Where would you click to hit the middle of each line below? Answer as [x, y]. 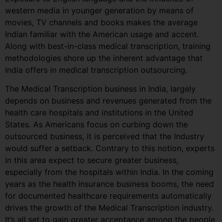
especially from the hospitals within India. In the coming [109, 172]
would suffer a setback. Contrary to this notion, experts [110, 148]
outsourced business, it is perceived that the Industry [105, 137]
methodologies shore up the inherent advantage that [104, 58]
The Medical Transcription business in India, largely [100, 89]
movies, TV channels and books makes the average [101, 22]
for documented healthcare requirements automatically [108, 196]
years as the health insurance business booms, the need [110, 184]
